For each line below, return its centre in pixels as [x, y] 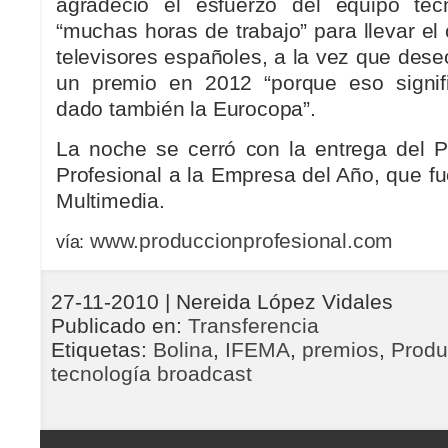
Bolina [183, 350]
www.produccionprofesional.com [242, 241]
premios [340, 350]
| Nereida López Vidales [279, 302]
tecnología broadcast [151, 374]
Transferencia [253, 326]
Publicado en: [119, 326]
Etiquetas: [102, 350]
